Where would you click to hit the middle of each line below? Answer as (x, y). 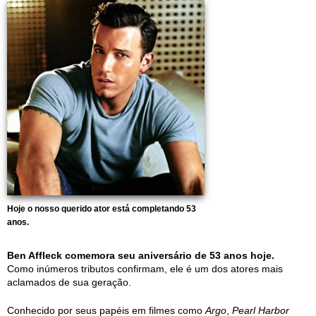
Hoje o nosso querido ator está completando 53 (102, 209)
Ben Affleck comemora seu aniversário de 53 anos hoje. (141, 255)
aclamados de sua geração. (69, 282)
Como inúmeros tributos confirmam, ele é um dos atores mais (145, 269)
